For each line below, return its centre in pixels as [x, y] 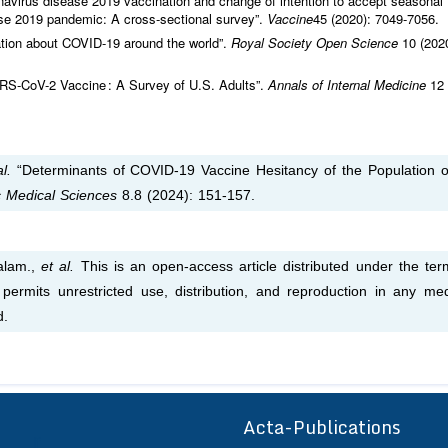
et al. [58, 267]
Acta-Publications [322, 427]
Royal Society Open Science [316, 43]
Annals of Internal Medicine [349, 85]
